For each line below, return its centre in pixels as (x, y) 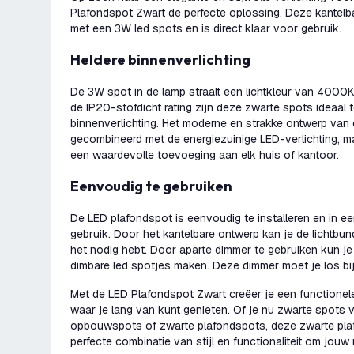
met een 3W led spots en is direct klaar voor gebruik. (206, 28)
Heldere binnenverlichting (166, 60)
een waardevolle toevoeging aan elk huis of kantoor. (205, 155)
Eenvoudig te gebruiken (156, 186)
